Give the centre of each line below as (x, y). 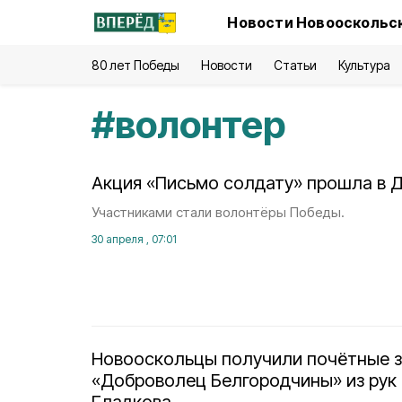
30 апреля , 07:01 (134, 239)
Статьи (295, 65)
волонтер (200, 124)
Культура (364, 65)
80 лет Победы (136, 65)
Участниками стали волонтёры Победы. (218, 212)
